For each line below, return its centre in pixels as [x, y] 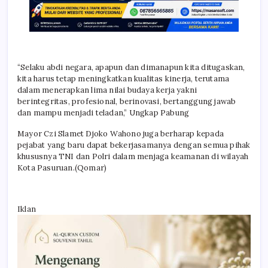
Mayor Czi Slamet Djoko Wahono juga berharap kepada [121, 134]
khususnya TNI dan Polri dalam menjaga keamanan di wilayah [133, 157]
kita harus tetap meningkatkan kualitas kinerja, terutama [124, 79]
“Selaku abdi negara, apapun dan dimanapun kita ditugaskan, [131, 68]
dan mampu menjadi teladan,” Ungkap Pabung [103, 113]
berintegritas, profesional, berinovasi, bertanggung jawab [127, 102]
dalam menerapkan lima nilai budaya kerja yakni [107, 90]
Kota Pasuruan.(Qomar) [62, 168]
